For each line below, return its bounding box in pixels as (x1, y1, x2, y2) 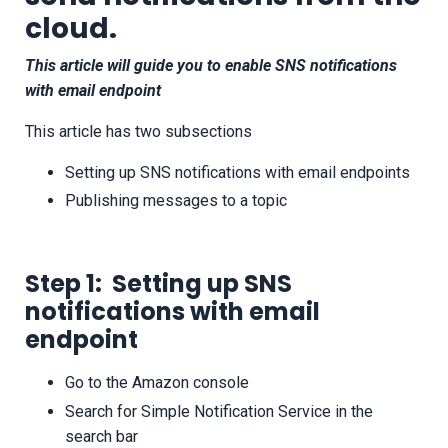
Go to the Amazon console (65, 373, 249, 393)
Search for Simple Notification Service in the (65, 401, 373, 421)
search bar (65, 426, 138, 446)
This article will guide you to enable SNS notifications (25, 56, 397, 76)
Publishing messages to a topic (65, 191, 287, 211)
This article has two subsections (25, 122, 256, 142)
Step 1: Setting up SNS (25, 267, 292, 301)
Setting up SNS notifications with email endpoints (65, 163, 410, 183)
